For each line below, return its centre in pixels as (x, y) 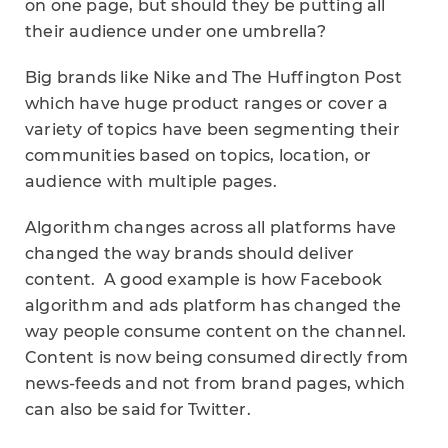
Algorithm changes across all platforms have (211, 227)
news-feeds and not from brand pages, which (215, 383)
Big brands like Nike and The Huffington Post (213, 77)
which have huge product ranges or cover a (207, 103)
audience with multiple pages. (151, 181)
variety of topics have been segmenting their (212, 129)
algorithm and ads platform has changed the (213, 305)
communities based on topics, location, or (198, 155)
